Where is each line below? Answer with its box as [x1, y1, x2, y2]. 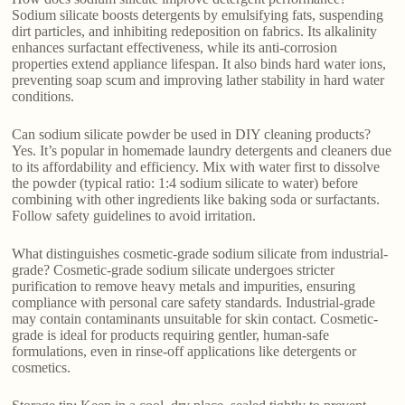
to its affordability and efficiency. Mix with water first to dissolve [12, 158, 381, 174]
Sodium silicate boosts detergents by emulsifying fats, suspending [12, 6, 384, 23]
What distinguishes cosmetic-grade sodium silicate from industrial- [12, 245, 389, 261]
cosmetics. [12, 359, 71, 375]
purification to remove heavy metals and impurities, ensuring [12, 278, 356, 294]
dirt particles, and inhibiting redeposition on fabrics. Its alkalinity [12, 23, 378, 39]
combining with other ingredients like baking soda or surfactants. [12, 191, 381, 207]
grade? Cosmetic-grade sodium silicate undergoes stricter [12, 261, 335, 278]
